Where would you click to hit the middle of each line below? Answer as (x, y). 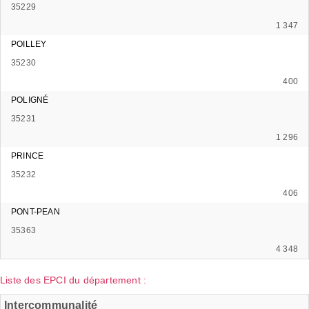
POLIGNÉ (30, 100)
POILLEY (29, 44)
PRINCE (28, 156)
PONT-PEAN (36, 211)
